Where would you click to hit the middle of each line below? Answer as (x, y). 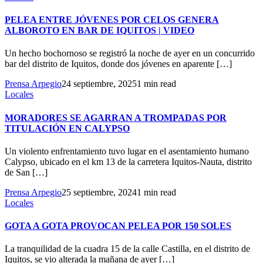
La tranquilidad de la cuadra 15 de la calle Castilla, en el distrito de (127, 249)
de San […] (26, 172)
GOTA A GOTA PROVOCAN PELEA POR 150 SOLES (118, 226)
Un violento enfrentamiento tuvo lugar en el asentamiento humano (127, 151)
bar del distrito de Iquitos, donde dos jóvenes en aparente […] (118, 64)
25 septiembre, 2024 (99, 192)
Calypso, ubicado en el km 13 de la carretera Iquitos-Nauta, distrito (128, 161)
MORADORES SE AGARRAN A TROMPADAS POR (116, 117)
